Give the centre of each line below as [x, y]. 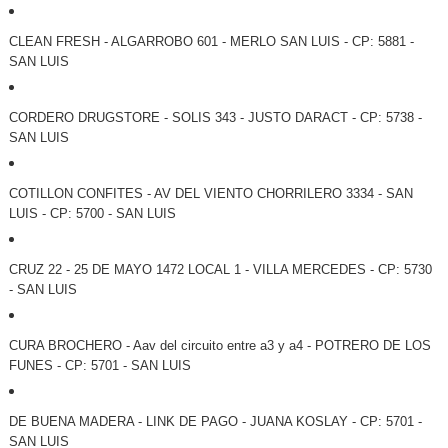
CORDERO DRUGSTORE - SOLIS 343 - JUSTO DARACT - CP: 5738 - [215, 118]
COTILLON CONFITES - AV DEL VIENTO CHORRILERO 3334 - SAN [210, 194]
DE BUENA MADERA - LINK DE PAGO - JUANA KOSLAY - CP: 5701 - [215, 422]
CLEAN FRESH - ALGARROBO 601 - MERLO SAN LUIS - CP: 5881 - [211, 42]
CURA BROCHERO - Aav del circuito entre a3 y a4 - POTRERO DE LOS [219, 346]
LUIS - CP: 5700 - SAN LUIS [92, 214]
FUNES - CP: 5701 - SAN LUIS [99, 366]
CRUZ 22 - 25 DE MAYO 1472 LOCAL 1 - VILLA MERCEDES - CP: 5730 [220, 270]
